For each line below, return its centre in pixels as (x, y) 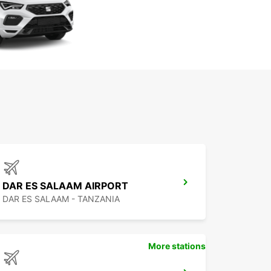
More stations (177, 246)
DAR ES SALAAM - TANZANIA (61, 199)
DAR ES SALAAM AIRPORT (65, 186)
